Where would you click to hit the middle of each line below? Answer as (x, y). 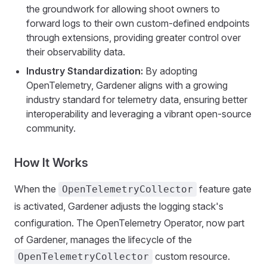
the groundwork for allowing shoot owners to (123, 9)
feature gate (224, 189)
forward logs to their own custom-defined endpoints (138, 23)
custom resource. (191, 256)
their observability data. (76, 52)
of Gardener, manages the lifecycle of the (103, 240)
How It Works (51, 163)
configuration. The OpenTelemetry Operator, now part (129, 223)
